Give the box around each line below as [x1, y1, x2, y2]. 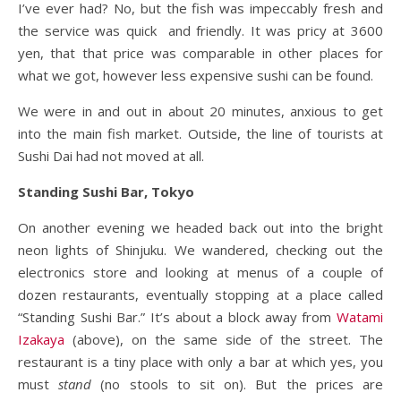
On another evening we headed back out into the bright [18, 218, 383, 236]
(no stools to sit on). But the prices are [91, 374, 384, 393]
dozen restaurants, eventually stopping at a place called [18, 285, 383, 303]
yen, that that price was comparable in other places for [18, 43, 383, 62]
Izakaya [18, 329, 64, 348]
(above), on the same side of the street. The [64, 329, 383, 348]
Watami [337, 307, 383, 326]
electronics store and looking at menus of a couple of [18, 262, 383, 281]
